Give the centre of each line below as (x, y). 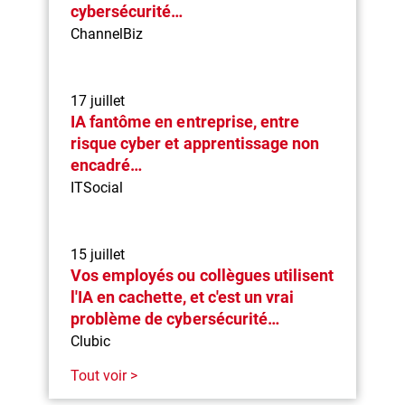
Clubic (91, 341)
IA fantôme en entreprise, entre (185, 121)
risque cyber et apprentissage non (195, 143)
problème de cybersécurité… (175, 318)
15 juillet (98, 254)
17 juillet (98, 100)
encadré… (107, 165)
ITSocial (97, 187)
